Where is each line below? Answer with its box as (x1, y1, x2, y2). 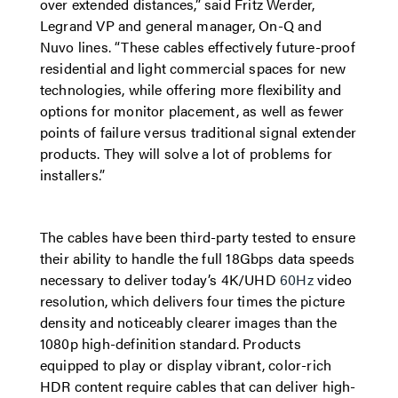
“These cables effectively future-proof (115, 36, 355, 57)
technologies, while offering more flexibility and (39, 79, 342, 99)
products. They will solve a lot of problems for (39, 143, 333, 163)
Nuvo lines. (39, 36, 115, 57)
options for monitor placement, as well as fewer (39, 100, 345, 121)
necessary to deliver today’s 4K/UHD (39, 269, 280, 290)
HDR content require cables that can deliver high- (39, 376, 356, 396)
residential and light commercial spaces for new (39, 58, 346, 78)
